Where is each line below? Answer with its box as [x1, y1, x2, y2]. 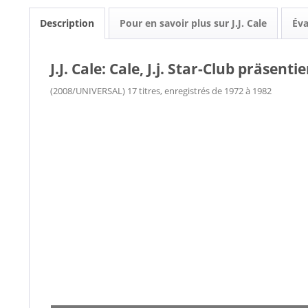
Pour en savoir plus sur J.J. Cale [120, 16, 267, 30]
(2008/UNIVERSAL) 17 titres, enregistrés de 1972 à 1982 [50, 85, 272, 97]
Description [40, 16, 94, 30]
